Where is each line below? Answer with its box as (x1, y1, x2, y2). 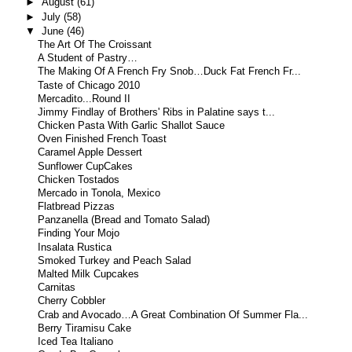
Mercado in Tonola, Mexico (38, 187, 161, 199)
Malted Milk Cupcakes (38, 268, 140, 280)
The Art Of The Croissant (38, 39, 152, 51)
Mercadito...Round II (38, 93, 131, 104)
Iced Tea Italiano (38, 335, 114, 347)
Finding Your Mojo (38, 228, 120, 240)
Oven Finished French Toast (38, 134, 167, 145)
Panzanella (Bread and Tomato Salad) (38, 214, 211, 226)
